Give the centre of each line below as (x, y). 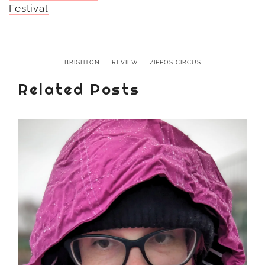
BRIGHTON (82, 62)
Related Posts (79, 89)
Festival (29, 8)
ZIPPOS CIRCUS (175, 62)
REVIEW (125, 62)
